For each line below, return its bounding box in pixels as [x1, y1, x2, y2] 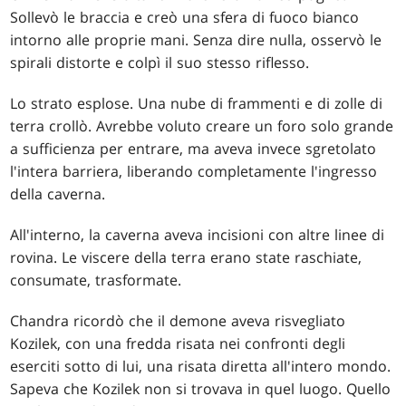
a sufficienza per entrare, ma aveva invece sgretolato [10, 139, 377, 159]
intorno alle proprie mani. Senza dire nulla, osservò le [10, 30, 382, 51]
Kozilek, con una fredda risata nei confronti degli [10, 333, 346, 354]
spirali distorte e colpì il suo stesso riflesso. [10, 53, 310, 73]
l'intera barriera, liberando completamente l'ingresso [10, 161, 378, 182]
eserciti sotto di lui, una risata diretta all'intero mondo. [10, 356, 391, 377]
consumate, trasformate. [10, 270, 182, 291]
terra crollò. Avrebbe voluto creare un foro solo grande [10, 116, 394, 137]
